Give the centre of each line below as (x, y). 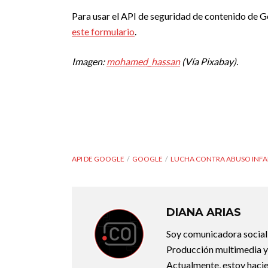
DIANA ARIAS (204, 212)
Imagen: (89, 61)
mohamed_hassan (143, 61)
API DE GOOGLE (98, 159)
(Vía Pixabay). (209, 61)
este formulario (103, 31)
